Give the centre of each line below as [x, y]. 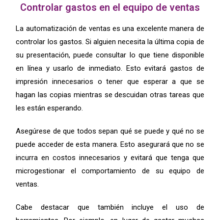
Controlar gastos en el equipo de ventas [110, 7]
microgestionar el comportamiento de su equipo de [110, 171]
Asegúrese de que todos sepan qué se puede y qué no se [110, 131]
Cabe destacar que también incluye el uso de [110, 207]
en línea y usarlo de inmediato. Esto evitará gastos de [110, 68]
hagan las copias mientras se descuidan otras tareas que [110, 95]
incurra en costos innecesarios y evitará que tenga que [110, 157]
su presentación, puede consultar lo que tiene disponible [110, 55]
